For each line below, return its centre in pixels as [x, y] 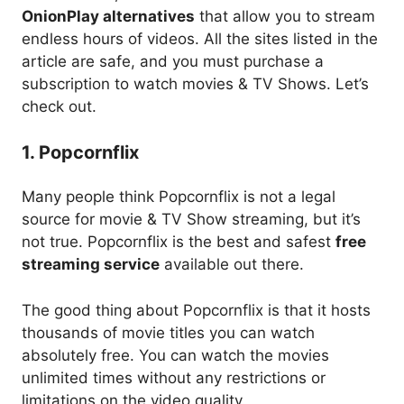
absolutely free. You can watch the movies [175, 355]
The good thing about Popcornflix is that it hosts [196, 310]
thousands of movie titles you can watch [168, 332]
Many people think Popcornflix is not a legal [179, 197]
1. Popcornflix [80, 152]
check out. [59, 107]
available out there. [232, 265]
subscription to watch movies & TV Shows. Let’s [195, 84]
